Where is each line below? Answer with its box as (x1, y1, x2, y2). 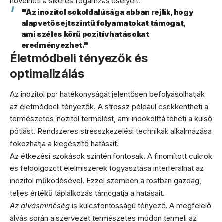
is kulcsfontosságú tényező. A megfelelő (70, 201, 211, 211)
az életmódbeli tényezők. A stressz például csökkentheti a (10, 102, 208, 111)
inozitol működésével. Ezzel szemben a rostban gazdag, (10, 176, 201, 186)
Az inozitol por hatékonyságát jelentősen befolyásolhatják (10, 89, 205, 99)
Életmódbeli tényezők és (10, 51, 148, 65)
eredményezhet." (21, 40, 89, 50)
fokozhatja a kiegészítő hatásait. (10, 139, 119, 149)
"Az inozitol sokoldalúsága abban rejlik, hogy (21, 7, 194, 17)
